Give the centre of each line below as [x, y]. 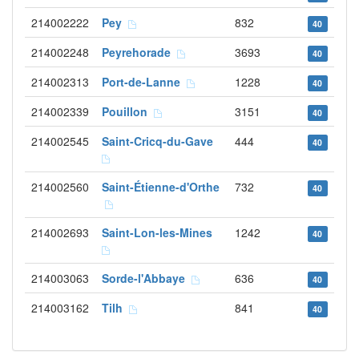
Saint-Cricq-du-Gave [161, 141]
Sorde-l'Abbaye [147, 278]
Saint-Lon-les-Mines [160, 232]
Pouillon [128, 111]
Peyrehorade [139, 52]
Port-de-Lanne [144, 82]
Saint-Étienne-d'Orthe [161, 187]
